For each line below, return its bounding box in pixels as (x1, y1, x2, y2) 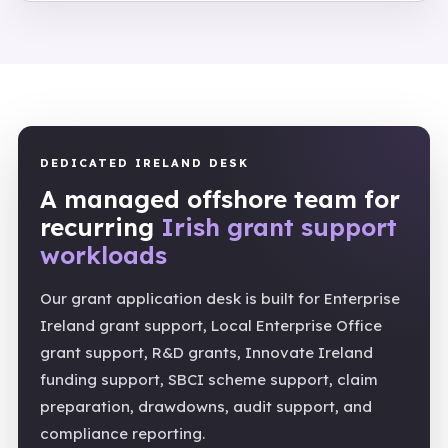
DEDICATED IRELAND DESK (40, 156, 249, 170)
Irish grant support (161, 212, 397, 242)
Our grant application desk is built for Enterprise (40, 289, 400, 308)
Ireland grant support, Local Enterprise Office (40, 316, 382, 335)
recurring (40, 212, 161, 242)
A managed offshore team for (40, 184, 400, 214)
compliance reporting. (40, 424, 205, 443)
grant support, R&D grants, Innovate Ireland (40, 343, 373, 362)
